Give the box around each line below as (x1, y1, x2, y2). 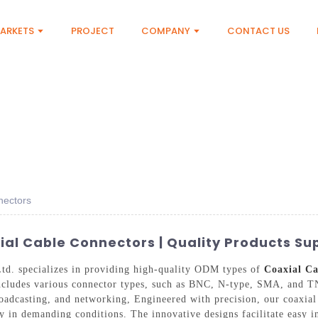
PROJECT (71, 24, 115, 38)
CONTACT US (227, 24, 290, 38)
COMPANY (141, 24, 191, 38)
